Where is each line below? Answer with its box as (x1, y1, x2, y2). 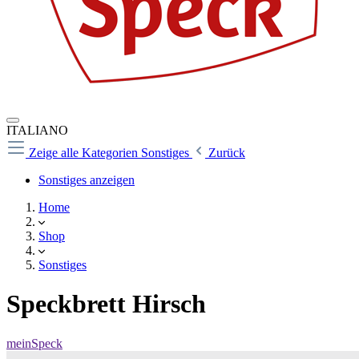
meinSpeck (6, 336, 63, 350)
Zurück (208, 146, 245, 159)
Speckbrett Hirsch (6, 289, 206, 319)
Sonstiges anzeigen (38, 173, 135, 187)
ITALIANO (6, 123, 68, 137)
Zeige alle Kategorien (29, 146, 141, 159)
